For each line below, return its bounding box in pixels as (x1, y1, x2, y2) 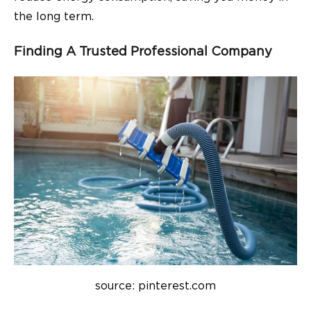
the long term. (14, 11, 94, 23)
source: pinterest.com (95, 280, 216, 292)
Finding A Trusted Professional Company (14, 44, 272, 58)
